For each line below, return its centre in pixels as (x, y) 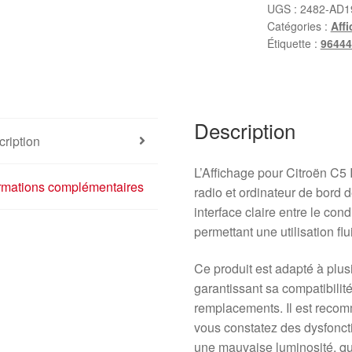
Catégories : (299, 26)
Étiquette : (293, 44)
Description (245, 130)
